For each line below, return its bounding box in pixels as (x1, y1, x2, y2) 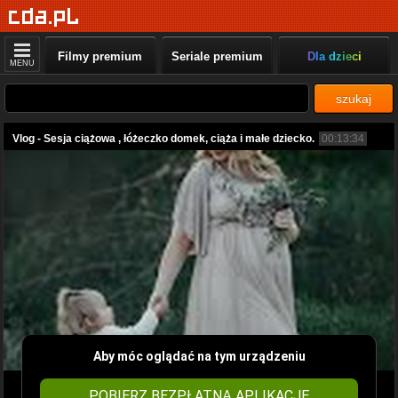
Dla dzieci (306, 50, 362, 63)
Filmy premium (58, 50, 143, 63)
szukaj (336, 92, 371, 106)
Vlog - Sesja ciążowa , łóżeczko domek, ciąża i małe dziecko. (12, 132, 314, 145)
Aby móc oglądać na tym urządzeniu (92, 348, 306, 363)
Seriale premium (171, 50, 263, 63)
